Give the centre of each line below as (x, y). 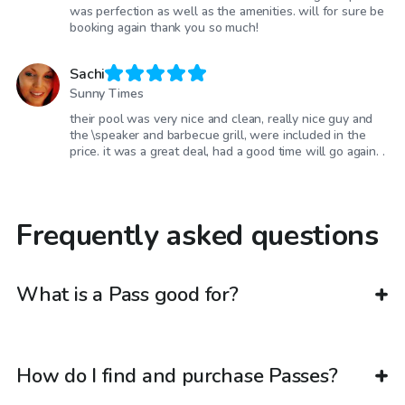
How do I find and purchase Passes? (177, 376)
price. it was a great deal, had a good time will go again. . (227, 152)
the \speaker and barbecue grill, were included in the (218, 136)
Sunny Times (107, 94)
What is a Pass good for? (127, 294)
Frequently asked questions (198, 236)
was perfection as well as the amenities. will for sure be (227, 12)
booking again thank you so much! (164, 28)
